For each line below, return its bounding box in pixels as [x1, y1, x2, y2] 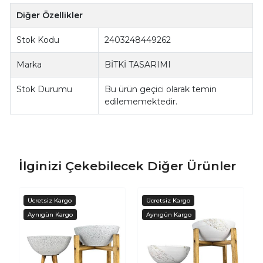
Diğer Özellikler [16, 9, 83, 21]
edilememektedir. [104, 96, 178, 107]
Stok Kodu [16, 34, 60, 45]
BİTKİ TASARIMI [104, 59, 171, 70]
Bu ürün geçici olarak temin [104, 83, 217, 95]
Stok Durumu [16, 83, 73, 95]
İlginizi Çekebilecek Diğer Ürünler [18, 159, 236, 174]
